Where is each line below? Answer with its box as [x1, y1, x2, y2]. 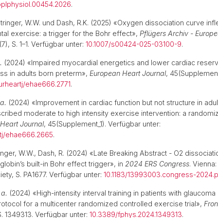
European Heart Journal [90, 69, 166, 77]
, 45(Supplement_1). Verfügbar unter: [44, 120, 161, 128]
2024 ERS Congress [125, 160, 189, 168]
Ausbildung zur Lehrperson [37, 4, 126, 13]
